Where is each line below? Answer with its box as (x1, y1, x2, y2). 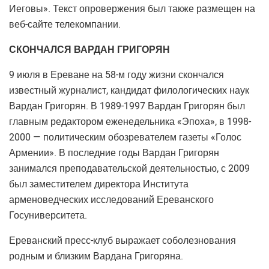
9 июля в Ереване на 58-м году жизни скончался (9, 69, 224, 80)
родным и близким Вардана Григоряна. (9, 250, 183, 262)
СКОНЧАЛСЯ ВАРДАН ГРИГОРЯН (9, 44, 170, 55)
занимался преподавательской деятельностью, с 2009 (9, 163, 250, 174)
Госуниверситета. (9, 210, 87, 221)
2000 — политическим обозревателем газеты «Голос (9, 131, 241, 143)
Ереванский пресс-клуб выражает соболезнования (9, 235, 236, 246)
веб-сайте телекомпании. (9, 19, 121, 30)
